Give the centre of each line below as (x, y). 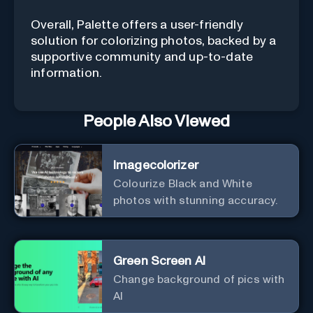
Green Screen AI (159, 261)
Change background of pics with (199, 279)
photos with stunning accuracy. (196, 200)
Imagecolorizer (156, 165)
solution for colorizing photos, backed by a (154, 41)
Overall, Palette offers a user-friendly (137, 25)
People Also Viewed (156, 121)
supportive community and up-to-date (142, 57)
